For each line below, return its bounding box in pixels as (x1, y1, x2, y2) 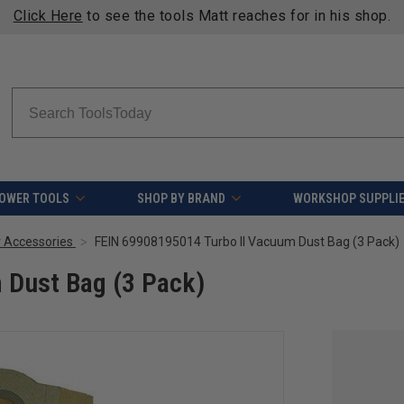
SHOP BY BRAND (136, 191, 225, 207)
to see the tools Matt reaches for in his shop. (82, 7, 391, 24)
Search (11, 89, 48, 104)
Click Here (13, 7, 83, 24)
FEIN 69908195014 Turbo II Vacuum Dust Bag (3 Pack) (95, 234, 399, 250)
